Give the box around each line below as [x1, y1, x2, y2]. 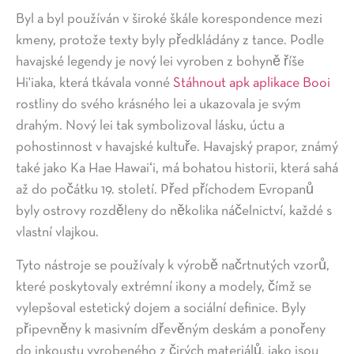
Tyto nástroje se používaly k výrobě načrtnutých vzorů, [16, 258, 330, 273]
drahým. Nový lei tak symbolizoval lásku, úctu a [16, 119, 284, 134]
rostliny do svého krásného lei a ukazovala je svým [16, 98, 301, 112]
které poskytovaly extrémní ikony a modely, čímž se [16, 280, 311, 294]
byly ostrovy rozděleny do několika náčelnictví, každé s [16, 205, 332, 219]
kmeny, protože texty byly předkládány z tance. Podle [16, 34, 324, 48]
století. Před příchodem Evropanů [118, 183, 314, 198]
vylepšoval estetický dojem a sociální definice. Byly [16, 301, 306, 315]
